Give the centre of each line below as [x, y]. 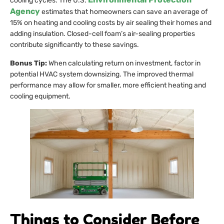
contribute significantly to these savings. [74, 45]
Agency [25, 11]
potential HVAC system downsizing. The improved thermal [102, 74]
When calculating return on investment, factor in [124, 63]
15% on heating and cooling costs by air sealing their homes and [111, 23]
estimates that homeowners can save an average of [124, 12]
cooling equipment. [40, 96]
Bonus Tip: [28, 63]
